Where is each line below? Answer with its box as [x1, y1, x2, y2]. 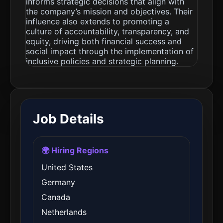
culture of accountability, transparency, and [26, 26, 189, 36]
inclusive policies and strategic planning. [26, 56, 178, 66]
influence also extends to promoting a [26, 16, 169, 26]
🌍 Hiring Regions [41, 145, 109, 155]
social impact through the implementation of [26, 46, 194, 56]
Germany [41, 177, 75, 187]
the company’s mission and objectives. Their [26, 6, 193, 16]
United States [41, 162, 93, 172]
